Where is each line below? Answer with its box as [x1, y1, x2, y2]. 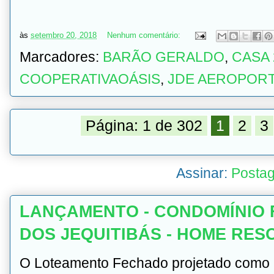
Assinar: [176, 165, 231, 181]
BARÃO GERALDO [103, 49, 224, 65]
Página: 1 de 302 [85, 117, 202, 134]
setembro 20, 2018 [31, 31, 97, 40]
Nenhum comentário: [107, 31, 183, 40]
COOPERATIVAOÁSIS [20, 71, 160, 87]
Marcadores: [20, 49, 103, 65]
